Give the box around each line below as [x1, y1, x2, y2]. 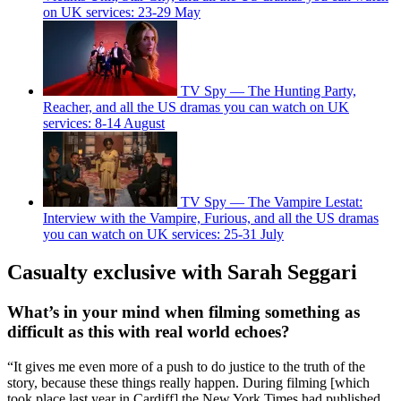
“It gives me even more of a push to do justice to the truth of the [7, 358, 365, 374]
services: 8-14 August [43, 115, 165, 132]
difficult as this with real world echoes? [7, 322, 290, 342]
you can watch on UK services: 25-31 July [43, 226, 284, 243]
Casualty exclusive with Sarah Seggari [7, 260, 357, 285]
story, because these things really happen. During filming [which [7, 374, 370, 390]
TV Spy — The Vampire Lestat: [181, 194, 363, 210]
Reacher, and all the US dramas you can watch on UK [43, 99, 349, 115]
